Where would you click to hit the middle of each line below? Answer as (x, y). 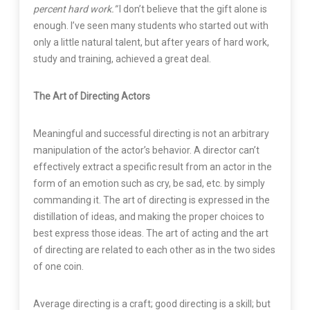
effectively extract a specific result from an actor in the (152, 166)
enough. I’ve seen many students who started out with (151, 25)
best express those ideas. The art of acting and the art (151, 233)
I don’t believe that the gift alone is (192, 9)
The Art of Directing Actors (91, 96)
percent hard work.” (75, 9)
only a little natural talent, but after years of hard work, (151, 42)
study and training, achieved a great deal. (122, 58)
